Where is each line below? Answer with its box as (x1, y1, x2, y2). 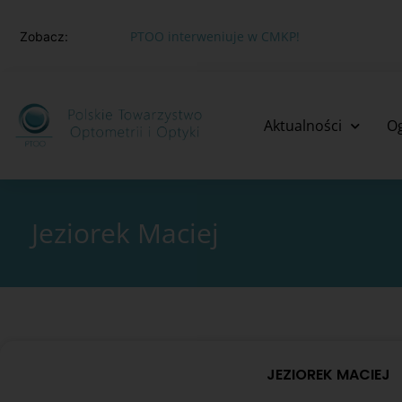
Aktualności (263, 116, 342, 135)
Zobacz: (20, 29, 68, 44)
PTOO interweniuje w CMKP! (106, 28, 276, 45)
